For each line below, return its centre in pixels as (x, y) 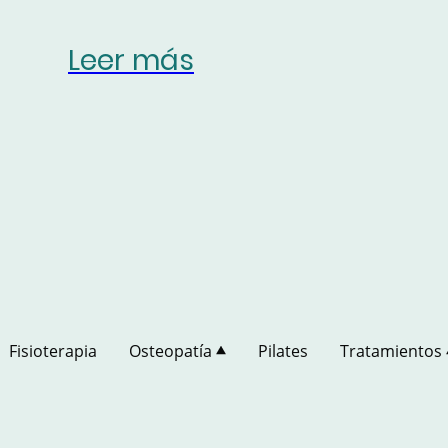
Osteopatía (170, 351)
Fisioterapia (52, 351)
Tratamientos (390, 351)
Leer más (131, 60)
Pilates (282, 351)
